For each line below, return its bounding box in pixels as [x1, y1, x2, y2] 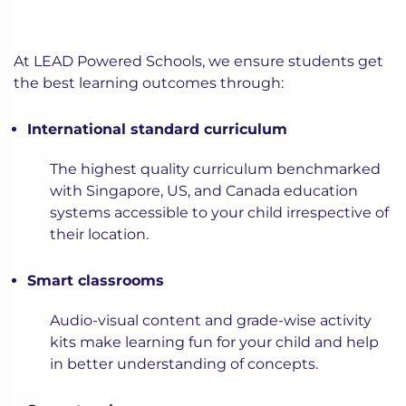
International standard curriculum [27, 121, 287, 139]
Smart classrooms [27, 272, 164, 290]
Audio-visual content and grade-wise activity [50, 312, 372, 330]
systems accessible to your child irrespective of [50, 204, 389, 222]
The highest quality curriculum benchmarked [50, 160, 381, 179]
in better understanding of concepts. [50, 355, 318, 373]
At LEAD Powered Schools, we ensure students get [14, 53, 383, 71]
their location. [50, 226, 149, 244]
